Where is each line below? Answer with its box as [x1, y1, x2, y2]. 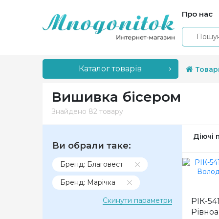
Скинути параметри [103, 196, 172, 205]
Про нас [182, 9, 213, 19]
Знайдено [51, 107, 88, 116]
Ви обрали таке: [52, 140, 131, 151]
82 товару [88, 107, 123, 116]
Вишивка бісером [51, 88, 181, 105]
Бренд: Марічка [60, 178, 115, 187]
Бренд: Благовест [60, 160, 123, 169]
